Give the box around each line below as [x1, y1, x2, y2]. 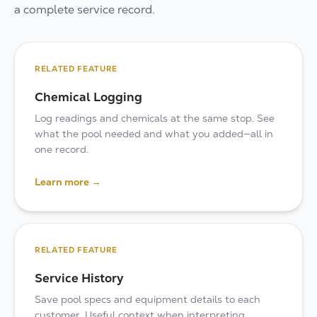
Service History [35, 270, 124, 286]
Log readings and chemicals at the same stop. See [35, 112, 275, 125]
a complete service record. [14, 2, 155, 17]
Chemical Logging [35, 89, 142, 105]
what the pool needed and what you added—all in [35, 127, 273, 140]
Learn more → [35, 175, 101, 188]
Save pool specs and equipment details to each [35, 293, 260, 306]
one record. [35, 143, 88, 156]
